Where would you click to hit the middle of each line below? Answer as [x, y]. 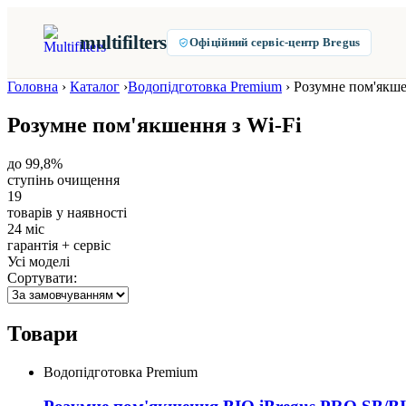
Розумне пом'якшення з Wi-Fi [155, 125]
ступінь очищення [63, 179]
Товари [43, 333]
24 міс [26, 228]
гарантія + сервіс [59, 245]
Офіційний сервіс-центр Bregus [275, 42]
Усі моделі [39, 261]
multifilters [123, 42]
